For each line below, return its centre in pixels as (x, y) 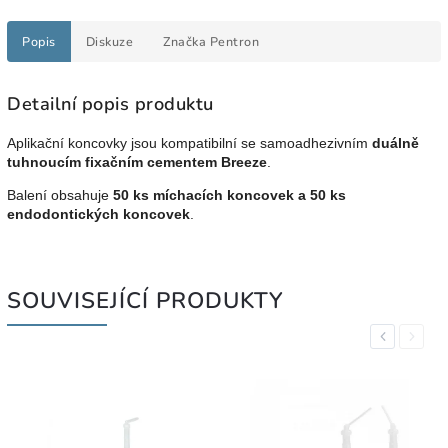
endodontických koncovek (98, 213)
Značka (184, 41)
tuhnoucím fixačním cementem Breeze (137, 161)
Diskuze (109, 41)
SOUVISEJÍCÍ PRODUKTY (145, 300)
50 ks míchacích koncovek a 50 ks (229, 194)
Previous (402, 336)
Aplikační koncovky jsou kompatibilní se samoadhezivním (189, 142)
